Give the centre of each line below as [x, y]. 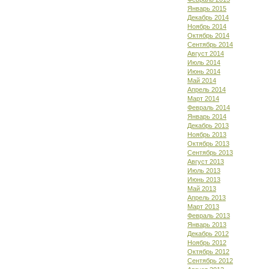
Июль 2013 [204, 171]
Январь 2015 [207, 8]
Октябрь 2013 [208, 144]
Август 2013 [206, 162]
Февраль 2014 [209, 107]
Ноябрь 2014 [207, 26]
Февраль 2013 [209, 216]
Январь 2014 [207, 116]
